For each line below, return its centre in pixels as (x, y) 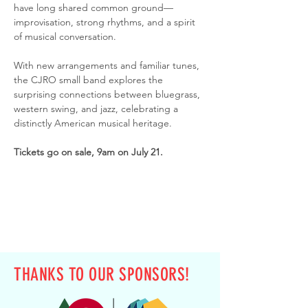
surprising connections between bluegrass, (108, 94)
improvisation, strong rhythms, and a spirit (106, 22)
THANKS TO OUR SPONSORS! (102, 275)
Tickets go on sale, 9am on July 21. (88, 152)
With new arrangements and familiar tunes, (108, 65)
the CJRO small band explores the (90, 80)
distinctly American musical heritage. (93, 123)
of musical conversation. (65, 36)
